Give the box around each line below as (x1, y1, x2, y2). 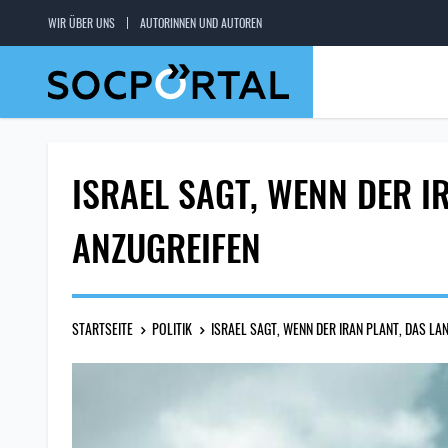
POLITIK (152, 318, 192, 339)
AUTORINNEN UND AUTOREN (140, 14, 262, 31)
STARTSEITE (72, 318, 133, 339)
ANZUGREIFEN (72, 220, 261, 273)
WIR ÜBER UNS (48, 14, 115, 31)
